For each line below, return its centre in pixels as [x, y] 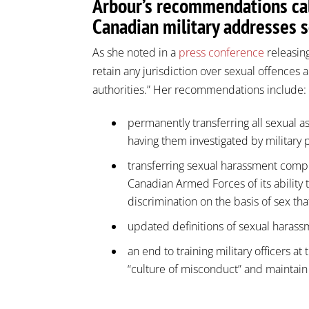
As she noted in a [136, 52]
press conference [222, 52]
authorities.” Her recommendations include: [200, 89]
